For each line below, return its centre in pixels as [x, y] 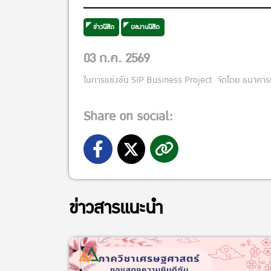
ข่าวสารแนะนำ [116, 207]
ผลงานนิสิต [145, 27]
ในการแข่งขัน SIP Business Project [150, 80]
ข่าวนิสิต [104, 27]
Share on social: [128, 116]
